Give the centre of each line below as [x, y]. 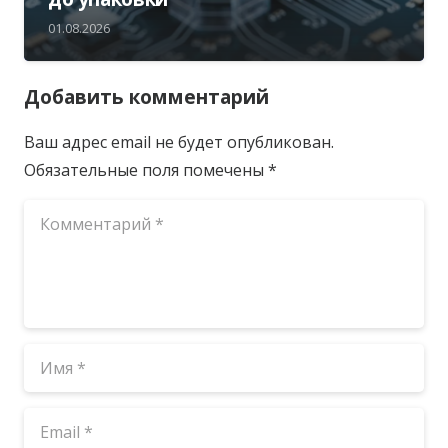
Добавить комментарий [149, 96]
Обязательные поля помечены [146, 169]
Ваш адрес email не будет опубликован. [179, 141]
